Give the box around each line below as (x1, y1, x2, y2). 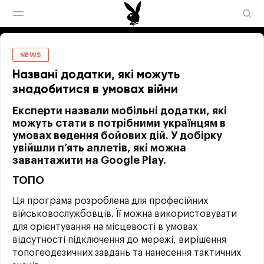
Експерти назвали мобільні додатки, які (12, 105, 227, 116)
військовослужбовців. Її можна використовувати (12, 209, 237, 219)
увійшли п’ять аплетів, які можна (12, 143, 186, 153)
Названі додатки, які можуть (12, 69, 180, 81)
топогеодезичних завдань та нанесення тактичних (12, 248, 241, 258)
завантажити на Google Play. (12, 155, 166, 166)
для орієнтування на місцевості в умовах (12, 222, 197, 232)
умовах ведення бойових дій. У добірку (12, 130, 222, 141)
